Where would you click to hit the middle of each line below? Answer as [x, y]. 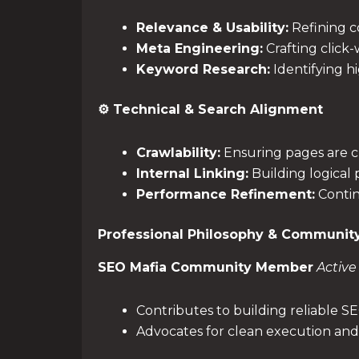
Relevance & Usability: [212, 28]
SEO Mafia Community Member [206, 267]
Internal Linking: [192, 174]
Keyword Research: [203, 70]
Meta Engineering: [200, 49]
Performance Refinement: [226, 195]
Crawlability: [178, 153]
